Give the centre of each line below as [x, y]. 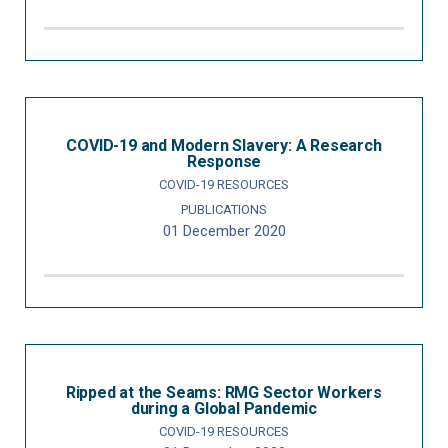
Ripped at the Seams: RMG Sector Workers [224, 392]
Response [224, 161]
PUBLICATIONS [224, 209]
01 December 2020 [224, 231]
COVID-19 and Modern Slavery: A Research [224, 145]
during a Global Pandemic [224, 408]
